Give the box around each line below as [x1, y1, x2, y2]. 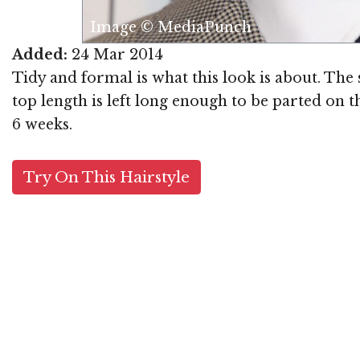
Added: [12, 46, 67, 64]
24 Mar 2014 [67, 46, 163, 64]
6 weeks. [12, 116, 72, 134]
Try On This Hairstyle [23, 167, 190, 186]
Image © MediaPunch [90, 18, 252, 37]
